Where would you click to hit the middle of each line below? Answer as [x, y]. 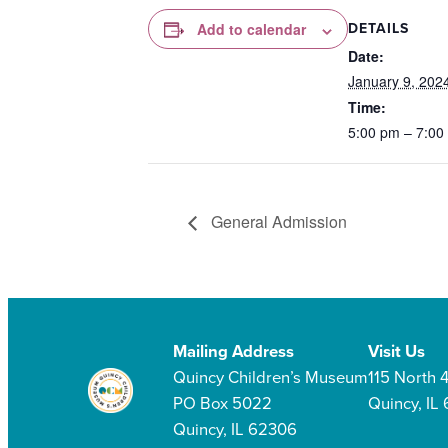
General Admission [277, 221]
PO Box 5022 [222, 403]
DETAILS [378, 29]
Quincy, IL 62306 [234, 429]
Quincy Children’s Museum [270, 377]
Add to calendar [251, 29]
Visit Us [396, 351]
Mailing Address [233, 351]
